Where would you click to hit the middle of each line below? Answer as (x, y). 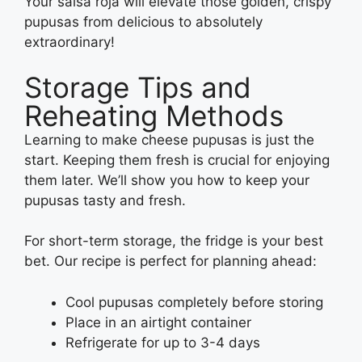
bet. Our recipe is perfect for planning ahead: (170, 261)
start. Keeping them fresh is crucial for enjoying (177, 160)
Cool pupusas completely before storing (194, 302)
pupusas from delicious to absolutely (143, 22)
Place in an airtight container (158, 322)
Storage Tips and (138, 87)
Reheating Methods (154, 115)
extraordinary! (72, 42)
